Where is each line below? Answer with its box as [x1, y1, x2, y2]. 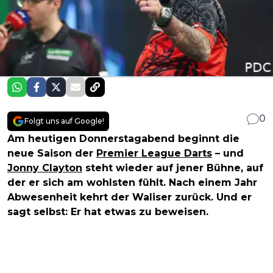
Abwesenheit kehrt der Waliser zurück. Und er [7, 191, 252, 203]
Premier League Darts [96, 147, 212, 159]
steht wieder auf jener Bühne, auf [82, 161, 263, 174]
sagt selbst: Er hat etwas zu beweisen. [7, 205, 208, 218]
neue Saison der [7, 147, 96, 159]
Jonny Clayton [7, 161, 82, 174]
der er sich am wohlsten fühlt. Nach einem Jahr [7, 176, 257, 188]
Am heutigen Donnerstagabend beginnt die [7, 132, 239, 144]
